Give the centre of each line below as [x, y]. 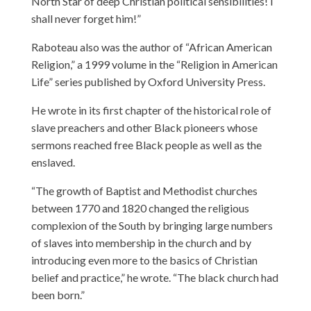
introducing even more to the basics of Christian [144, 260]
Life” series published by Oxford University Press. [148, 81]
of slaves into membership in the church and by [141, 242]
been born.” [58, 294]
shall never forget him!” [86, 18]
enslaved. [53, 162]
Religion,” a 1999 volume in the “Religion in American [154, 64]
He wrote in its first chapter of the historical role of [151, 110]
